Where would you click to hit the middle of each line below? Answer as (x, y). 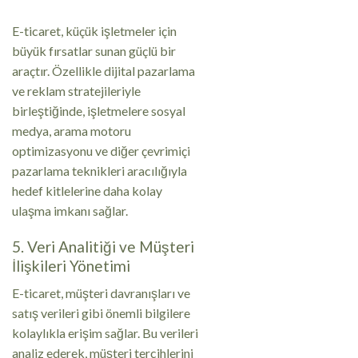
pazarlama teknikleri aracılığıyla (99, 170)
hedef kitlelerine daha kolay (87, 190)
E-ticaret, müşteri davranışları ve (101, 293)
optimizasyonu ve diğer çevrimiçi (101, 150)
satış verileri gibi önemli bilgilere (101, 313)
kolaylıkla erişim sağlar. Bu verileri (105, 333)
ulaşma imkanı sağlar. (70, 210)
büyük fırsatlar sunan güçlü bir (94, 50)
